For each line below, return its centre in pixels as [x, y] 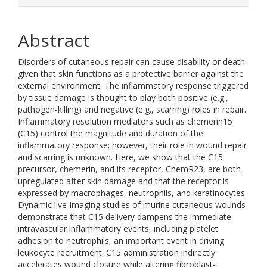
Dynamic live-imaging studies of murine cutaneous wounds [132, 205]
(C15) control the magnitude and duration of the [111, 133]
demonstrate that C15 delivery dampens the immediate [125, 217]
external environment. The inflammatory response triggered [133, 86]
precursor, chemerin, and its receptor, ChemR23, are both [129, 169]
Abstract [54, 40]
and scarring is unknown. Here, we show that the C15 [120, 157]
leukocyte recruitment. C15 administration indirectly [117, 252]
